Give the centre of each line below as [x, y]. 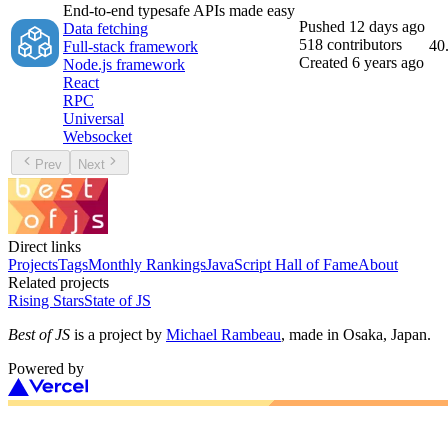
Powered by [46, 369]
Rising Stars [46, 301]
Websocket [97, 137]
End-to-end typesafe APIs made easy [179, 11]
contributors [362, 45]
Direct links [44, 247]
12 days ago [387, 27]
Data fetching [105, 29]
